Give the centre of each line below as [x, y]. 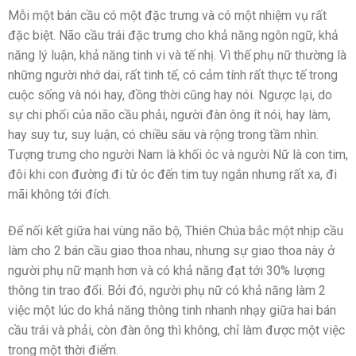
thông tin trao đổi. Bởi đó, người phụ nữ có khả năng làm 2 [167, 291]
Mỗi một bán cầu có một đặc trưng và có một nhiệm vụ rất [167, 16]
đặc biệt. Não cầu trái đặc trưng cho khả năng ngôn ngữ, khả [173, 36]
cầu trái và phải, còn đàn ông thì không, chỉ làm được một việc [176, 331]
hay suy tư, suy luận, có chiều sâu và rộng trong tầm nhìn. [163, 135]
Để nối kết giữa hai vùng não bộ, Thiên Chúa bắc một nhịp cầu [176, 231]
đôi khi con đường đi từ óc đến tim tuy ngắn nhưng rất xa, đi [172, 175]
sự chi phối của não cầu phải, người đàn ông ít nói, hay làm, [169, 115]
